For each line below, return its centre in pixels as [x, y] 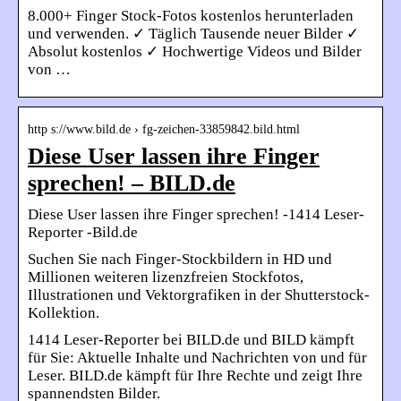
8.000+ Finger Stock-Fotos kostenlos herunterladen [191, 16]
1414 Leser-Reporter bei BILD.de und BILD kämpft [191, 340]
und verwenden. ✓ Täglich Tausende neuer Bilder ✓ [193, 34]
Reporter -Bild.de [83, 233]
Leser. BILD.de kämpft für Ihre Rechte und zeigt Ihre [195, 376]
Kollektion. [64, 313]
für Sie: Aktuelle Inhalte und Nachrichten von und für [197, 358]
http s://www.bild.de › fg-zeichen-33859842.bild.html [164, 130]
